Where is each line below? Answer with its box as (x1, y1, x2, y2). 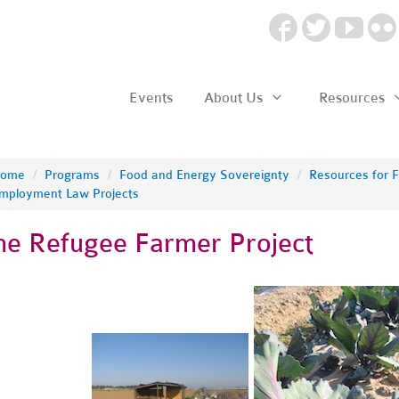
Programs (44, 167, 100, 183)
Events (128, 89, 173, 106)
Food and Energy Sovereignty (118, 167, 289, 183)
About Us (203, 89, 266, 106)
